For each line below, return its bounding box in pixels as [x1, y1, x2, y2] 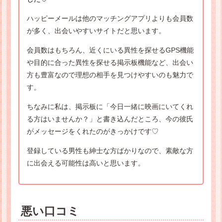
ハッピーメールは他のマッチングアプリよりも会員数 [26, 14, 193, 23]
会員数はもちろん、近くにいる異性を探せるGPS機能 [26, 46, 194, 55]
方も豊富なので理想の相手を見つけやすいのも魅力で [26, 71, 193, 79]
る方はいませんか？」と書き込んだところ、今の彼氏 [26, 115, 193, 123]
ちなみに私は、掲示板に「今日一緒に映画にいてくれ [26, 103, 193, 111]
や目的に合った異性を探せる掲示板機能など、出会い [26, 58, 193, 67]
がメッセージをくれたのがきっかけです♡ [26, 127, 159, 136]
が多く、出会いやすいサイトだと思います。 [26, 27, 166, 35]
